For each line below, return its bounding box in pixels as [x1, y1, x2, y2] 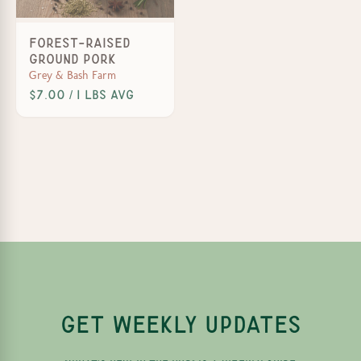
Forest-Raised [29, 36, 131, 49]
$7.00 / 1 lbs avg [29, 89, 134, 101]
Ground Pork [29, 52, 116, 65]
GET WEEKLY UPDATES [60, 315, 301, 336]
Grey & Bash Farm [29, 68, 116, 82]
